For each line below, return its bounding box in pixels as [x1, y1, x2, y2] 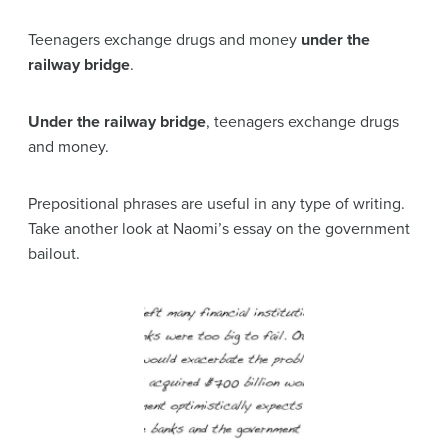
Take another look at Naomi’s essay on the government [28, 219, 410, 240]
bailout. [28, 244, 80, 265]
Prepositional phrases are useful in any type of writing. [28, 194, 405, 215]
